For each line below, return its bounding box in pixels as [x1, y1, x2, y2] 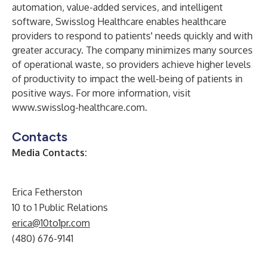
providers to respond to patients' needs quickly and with [12, 30, 253, 42]
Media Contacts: [12, 147, 87, 159]
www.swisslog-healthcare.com [12, 101, 145, 113]
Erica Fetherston [12, 186, 82, 198]
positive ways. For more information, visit [12, 87, 191, 99]
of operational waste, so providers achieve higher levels [12, 58, 251, 70]
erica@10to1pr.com [12, 217, 90, 229]
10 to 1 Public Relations [12, 201, 108, 213]
